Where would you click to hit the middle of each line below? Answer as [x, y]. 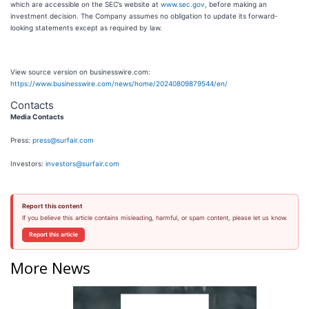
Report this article [53, 235]
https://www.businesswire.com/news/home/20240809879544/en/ [119, 83]
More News [50, 267]
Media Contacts [37, 117]
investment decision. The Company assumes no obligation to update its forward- [144, 16]
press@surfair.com [63, 140]
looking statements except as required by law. [86, 28]
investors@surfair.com [82, 163]
